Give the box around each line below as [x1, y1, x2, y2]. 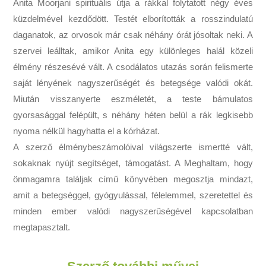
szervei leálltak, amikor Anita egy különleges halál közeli [13, 46, 253, 56]
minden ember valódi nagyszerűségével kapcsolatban [13, 206, 253, 217]
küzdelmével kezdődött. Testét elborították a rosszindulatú [13, 14, 253, 24]
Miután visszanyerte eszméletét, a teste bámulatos [13, 94, 253, 104]
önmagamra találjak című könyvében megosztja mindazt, [13, 174, 253, 185]
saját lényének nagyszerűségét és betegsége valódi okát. [13, 78, 253, 88]
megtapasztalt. [13, 222, 71, 233]
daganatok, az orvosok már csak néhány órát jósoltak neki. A [13, 30, 253, 40]
